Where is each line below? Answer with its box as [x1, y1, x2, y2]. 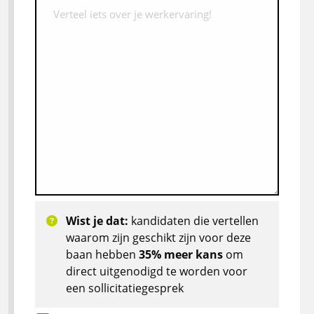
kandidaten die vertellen [128, 212, 259, 228]
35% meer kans [139, 246, 223, 262]
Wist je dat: [66, 212, 128, 228]
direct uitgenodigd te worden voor [66, 263, 247, 279]
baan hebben [66, 246, 139, 262]
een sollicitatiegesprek [66, 280, 184, 296]
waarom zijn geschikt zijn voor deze [66, 229, 251, 245]
